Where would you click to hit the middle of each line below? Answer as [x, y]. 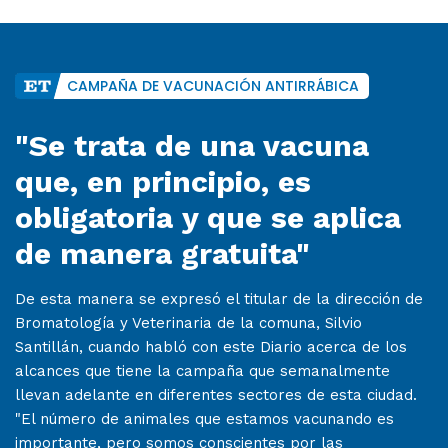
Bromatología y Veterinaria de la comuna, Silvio [188, 323]
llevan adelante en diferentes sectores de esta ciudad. [216, 395]
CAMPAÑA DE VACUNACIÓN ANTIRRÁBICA [213, 86]
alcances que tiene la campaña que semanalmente [202, 371]
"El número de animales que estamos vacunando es [204, 419]
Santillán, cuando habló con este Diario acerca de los [211, 347]
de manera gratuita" [162, 254]
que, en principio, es [163, 182]
